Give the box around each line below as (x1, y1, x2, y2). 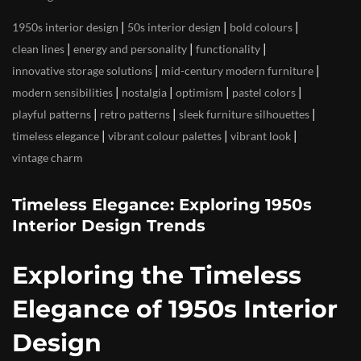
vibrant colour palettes (108, 129, 222, 143)
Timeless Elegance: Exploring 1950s (12, 195, 312, 215)
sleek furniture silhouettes (179, 107, 309, 122)
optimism (176, 85, 223, 100)
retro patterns (100, 107, 170, 122)
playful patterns (12, 107, 91, 122)
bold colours (230, 20, 293, 35)
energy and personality (73, 42, 187, 56)
